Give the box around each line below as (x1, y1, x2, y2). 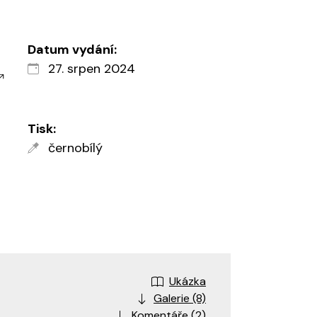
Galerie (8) (154, 291, 206, 306)
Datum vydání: (27, 40, 117, 58)
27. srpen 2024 (44, 59, 135, 77)
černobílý (44, 139, 103, 156)
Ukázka (169, 274, 206, 289)
